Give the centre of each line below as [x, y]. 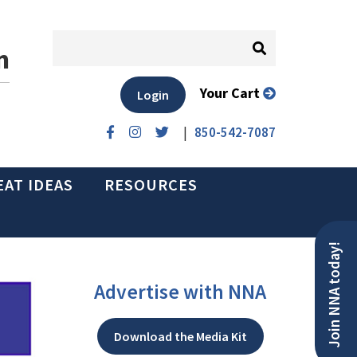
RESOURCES [151, 185]
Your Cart [235, 93]
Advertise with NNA [180, 292]
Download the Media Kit [180, 336]
